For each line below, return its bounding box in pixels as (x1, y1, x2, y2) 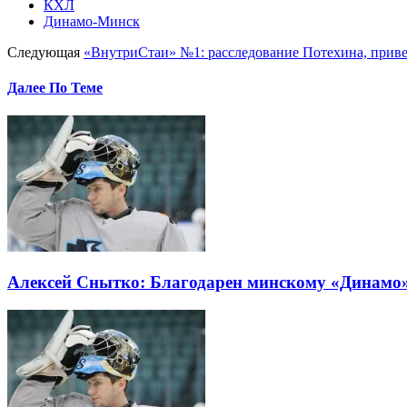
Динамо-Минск (44, 13, 140, 29)
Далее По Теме (7, 79, 103, 95)
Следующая (7, 44, 80, 60)
